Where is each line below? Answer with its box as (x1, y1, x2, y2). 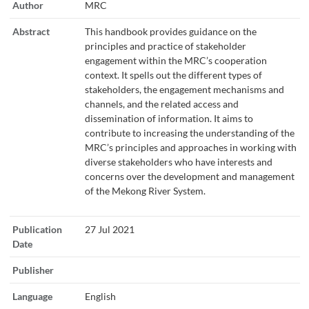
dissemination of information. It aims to (84, 112, 253, 124)
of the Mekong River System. (84, 184, 206, 197)
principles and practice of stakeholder (84, 39, 246, 52)
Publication (12, 223, 62, 235)
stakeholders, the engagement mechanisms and (84, 83, 284, 95)
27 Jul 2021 (84, 223, 134, 235)
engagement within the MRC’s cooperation (84, 54, 267, 66)
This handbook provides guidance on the (84, 25, 257, 37)
